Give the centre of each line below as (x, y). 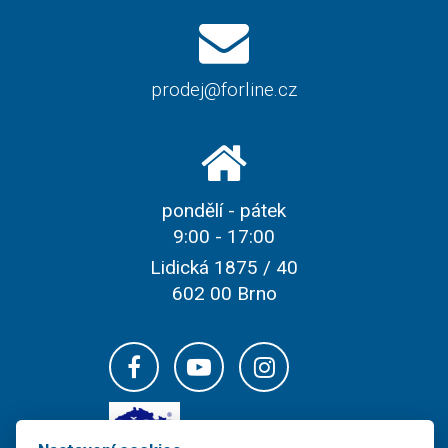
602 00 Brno (224, 293)
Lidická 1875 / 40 (224, 267)
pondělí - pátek (224, 210)
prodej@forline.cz (224, 89)
